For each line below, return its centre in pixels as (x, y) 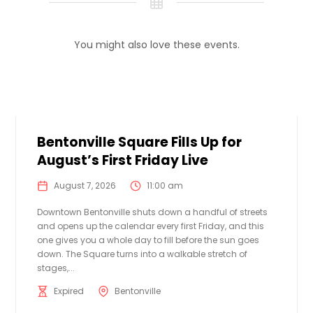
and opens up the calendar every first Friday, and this (151, 226)
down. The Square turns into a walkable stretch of (143, 254)
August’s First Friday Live (123, 161)
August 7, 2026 (85, 186)
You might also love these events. (156, 45)
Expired (69, 291)
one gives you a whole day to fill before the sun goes (148, 240)
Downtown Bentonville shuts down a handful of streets (153, 212)
